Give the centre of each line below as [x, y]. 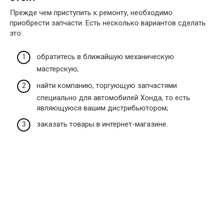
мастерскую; [58, 69]
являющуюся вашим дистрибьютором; [102, 108]
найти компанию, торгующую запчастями [107, 85]
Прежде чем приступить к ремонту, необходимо [91, 12]
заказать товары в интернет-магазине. [102, 124]
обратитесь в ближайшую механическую [105, 57]
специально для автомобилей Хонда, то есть [113, 98]
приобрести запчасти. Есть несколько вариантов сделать [108, 23]
